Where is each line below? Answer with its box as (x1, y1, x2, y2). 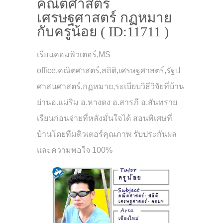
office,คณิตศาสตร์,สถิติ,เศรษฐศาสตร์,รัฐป (37, 66, 180, 75)
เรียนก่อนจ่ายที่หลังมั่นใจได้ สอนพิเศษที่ (37, 113, 172, 122)
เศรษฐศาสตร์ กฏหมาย (37, 9, 172, 25)
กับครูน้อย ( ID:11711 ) (37, 23, 169, 39)
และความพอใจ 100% (37, 145, 112, 154)
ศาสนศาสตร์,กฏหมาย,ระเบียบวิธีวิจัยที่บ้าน (37, 82, 184, 91)
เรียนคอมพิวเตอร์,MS (37, 50, 111, 59)
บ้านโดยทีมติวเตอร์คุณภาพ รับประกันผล (37, 129, 177, 138)
